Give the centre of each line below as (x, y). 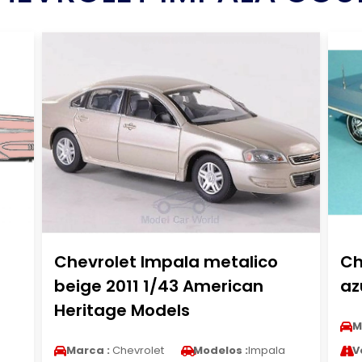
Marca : (88, 350)
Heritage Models (122, 310)
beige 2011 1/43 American (158, 286)
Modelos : (220, 350)
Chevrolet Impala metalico (166, 262)
